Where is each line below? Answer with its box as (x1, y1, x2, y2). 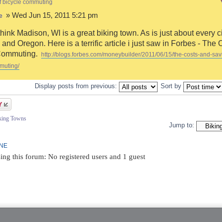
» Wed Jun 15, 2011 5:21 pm (4, 10, 98, 19)
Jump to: (169, 121, 194, 129)
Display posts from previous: (34, 82, 119, 90)
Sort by (160, 82, 183, 90)
